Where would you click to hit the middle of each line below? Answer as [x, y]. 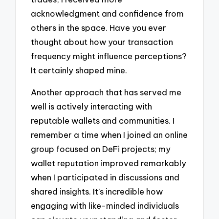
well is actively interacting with [92, 106]
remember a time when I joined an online [109, 134]
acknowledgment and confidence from [108, 13]
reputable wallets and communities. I [103, 120]
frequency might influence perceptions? [109, 56]
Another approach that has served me [106, 92]
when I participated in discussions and [105, 177]
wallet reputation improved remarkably [109, 163]
